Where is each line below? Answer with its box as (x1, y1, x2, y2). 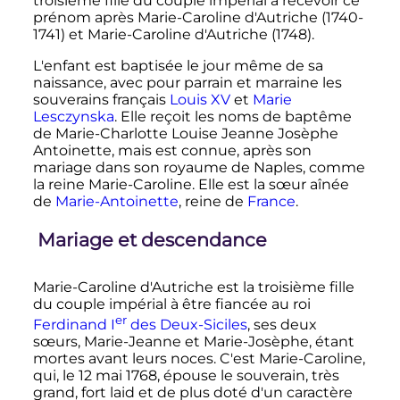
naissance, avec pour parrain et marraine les (32, 74, 342, 92)
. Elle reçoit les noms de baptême (113, 108, 352, 126)
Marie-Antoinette (54, 193, 179, 211)
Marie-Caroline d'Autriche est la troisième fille (32, 278, 354, 296)
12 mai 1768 (78, 367, 157, 385)
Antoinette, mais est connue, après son (32, 142, 312, 160)
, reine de (178, 193, 247, 211)
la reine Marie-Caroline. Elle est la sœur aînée (32, 176, 349, 194)
